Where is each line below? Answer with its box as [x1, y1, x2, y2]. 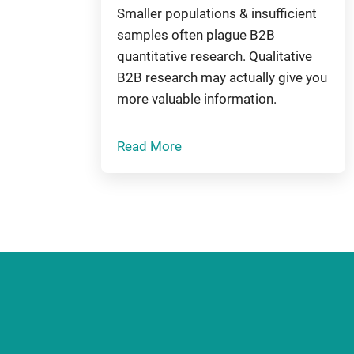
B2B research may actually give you [117, 70, 327, 86]
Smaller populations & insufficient [117, 6, 317, 22]
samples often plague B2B [117, 27, 275, 43]
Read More [117, 138, 182, 155]
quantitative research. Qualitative [117, 48, 312, 65]
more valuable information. [117, 91, 277, 107]
